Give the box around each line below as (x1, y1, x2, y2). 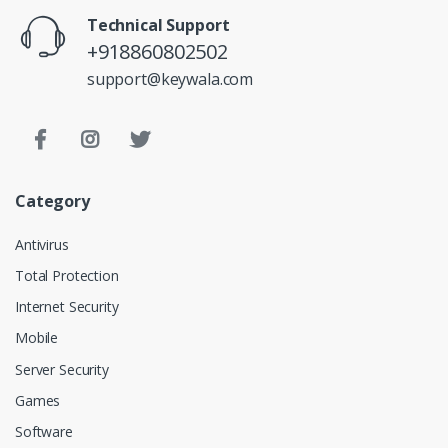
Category (15, 189, 90, 212)
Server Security (15, 359, 109, 379)
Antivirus (15, 234, 69, 254)
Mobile (15, 328, 59, 348)
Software (15, 422, 73, 442)
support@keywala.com (86, 67, 254, 90)
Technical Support (86, 13, 230, 36)
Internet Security (15, 297, 119, 317)
